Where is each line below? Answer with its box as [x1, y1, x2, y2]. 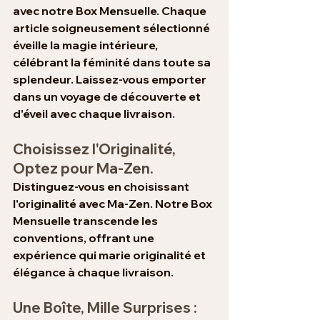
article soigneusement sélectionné [13, 20, 212, 35]
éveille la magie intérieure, [13, 37, 160, 52]
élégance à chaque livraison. [13, 264, 174, 279]
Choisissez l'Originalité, [13, 139, 179, 158]
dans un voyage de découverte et [13, 89, 203, 104]
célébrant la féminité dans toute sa [13, 54, 213, 69]
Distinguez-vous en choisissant [13, 179, 191, 194]
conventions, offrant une [13, 230, 156, 245]
